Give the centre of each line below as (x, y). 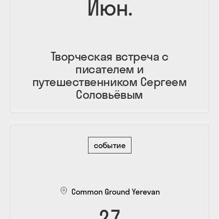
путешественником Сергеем (109, 81)
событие (109, 145)
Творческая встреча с (109, 56)
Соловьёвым (109, 94)
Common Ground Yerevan (115, 191)
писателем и (109, 69)
